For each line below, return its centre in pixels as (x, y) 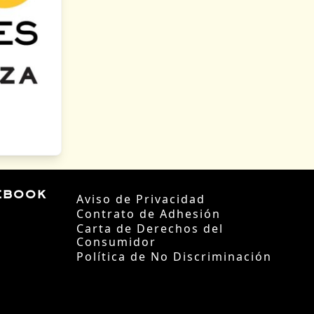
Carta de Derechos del (150, 229)
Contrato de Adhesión (149, 214)
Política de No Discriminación (174, 257)
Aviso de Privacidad (141, 199)
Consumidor (116, 242)
